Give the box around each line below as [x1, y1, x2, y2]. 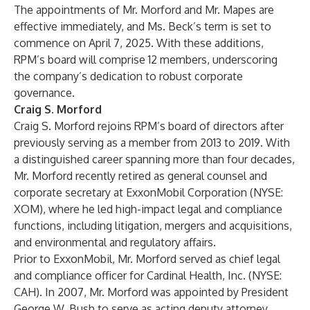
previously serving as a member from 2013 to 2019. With [14, 136, 290, 149]
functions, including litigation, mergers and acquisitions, [14, 219, 292, 232]
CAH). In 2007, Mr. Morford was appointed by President [14, 285, 289, 299]
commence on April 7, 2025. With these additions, [14, 36, 264, 50]
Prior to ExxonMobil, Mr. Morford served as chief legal [14, 252, 280, 266]
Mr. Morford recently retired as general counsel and [14, 169, 267, 183]
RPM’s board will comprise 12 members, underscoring [14, 53, 277, 66]
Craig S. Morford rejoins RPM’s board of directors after [14, 119, 284, 133]
